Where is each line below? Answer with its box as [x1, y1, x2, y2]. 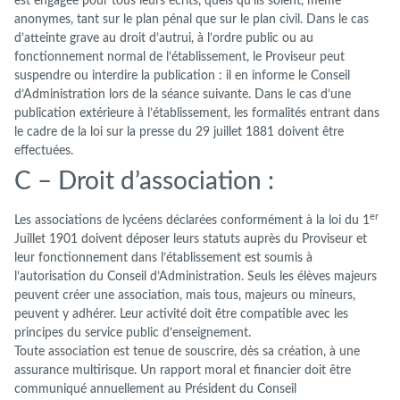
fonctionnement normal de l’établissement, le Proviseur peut [14, 50, 345, 64]
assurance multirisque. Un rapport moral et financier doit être [14, 363, 351, 378]
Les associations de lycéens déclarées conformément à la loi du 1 [14, 213, 370, 228]
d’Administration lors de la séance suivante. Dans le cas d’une [14, 87, 351, 102]
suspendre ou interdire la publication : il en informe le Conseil [14, 69, 350, 83]
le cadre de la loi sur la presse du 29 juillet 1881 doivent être [14, 125, 344, 139]
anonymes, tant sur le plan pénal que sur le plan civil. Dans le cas [14, 12, 369, 27]
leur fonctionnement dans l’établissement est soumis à [14, 251, 312, 265]
